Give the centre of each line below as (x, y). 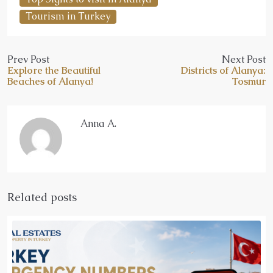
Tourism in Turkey (68, 16)
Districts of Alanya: (223, 70)
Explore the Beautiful (54, 70)
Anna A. (98, 123)
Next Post (244, 59)
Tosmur (249, 81)
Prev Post (28, 59)
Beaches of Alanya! (50, 81)
